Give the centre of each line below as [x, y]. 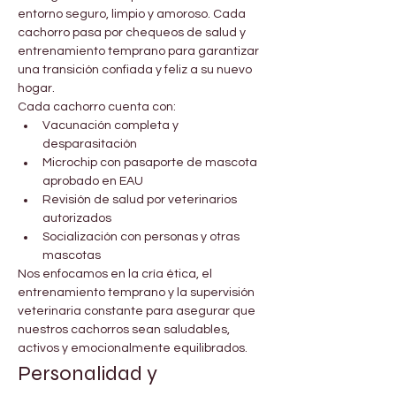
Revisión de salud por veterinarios [141, 200]
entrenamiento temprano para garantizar [140, 52]
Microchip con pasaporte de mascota [151, 163]
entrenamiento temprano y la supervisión [137, 293]
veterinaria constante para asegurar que [138, 312]
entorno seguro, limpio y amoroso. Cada [133, 15]
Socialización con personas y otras [142, 237]
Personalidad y [90, 374]
